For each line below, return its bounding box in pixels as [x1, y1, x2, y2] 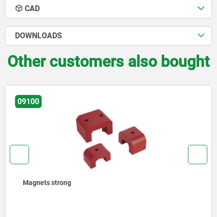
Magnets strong [23, 178, 71, 186]
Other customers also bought [7, 52, 210, 71]
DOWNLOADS [15, 31, 62, 40]
